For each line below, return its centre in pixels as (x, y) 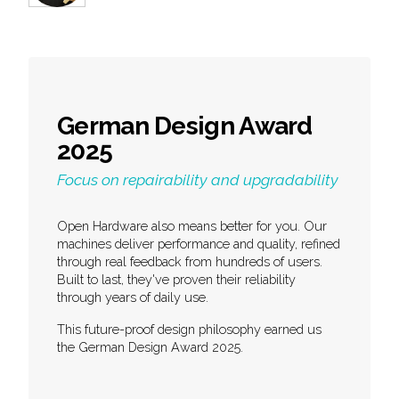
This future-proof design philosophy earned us (189, 329)
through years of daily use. (133, 297)
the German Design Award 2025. (150, 346)
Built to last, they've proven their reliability (176, 279)
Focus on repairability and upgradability (198, 179)
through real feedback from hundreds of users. (190, 261)
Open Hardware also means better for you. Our (192, 225)
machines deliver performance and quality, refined (199, 243)
